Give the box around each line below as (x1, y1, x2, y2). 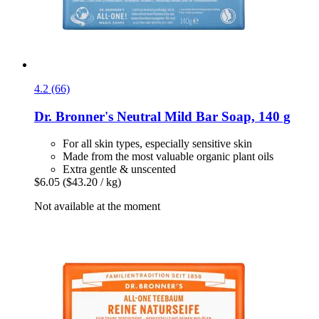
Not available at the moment (34, 200, 160, 213)
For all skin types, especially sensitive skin (63, 137, 252, 150)
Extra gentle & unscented (63, 163, 176, 176)
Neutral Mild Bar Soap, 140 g (113, 108, 291, 124)
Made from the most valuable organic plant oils (63, 150, 273, 163)
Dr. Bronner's (34, 108, 113, 124)
